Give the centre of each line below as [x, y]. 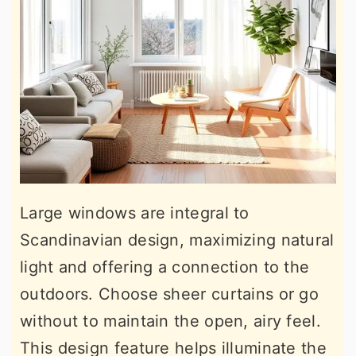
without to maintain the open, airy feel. [170, 321]
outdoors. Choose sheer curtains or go [170, 294]
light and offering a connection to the [165, 267]
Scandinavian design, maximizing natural [177, 240]
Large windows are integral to [135, 213]
